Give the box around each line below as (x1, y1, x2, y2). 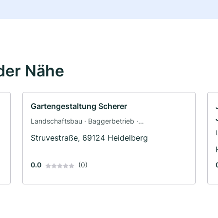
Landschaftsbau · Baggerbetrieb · (31, 117, 138, 126)
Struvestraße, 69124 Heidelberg (31, 133, 148, 143)
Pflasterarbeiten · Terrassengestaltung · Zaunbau (31, 127, 186, 136)
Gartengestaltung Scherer (31, 101, 127, 111)
